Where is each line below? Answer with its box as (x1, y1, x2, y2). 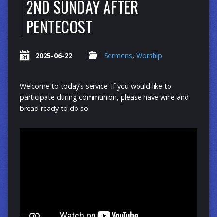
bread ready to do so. (19, 103, 90, 113)
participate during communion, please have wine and (19, 92, 189, 102)
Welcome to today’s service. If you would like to (19, 81, 171, 91)
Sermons (104, 50, 132, 60)
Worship (136, 50, 162, 60)
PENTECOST (26, 15, 92, 38)
